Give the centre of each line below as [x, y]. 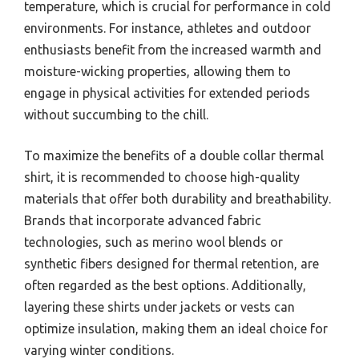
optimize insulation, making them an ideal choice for [176, 328]
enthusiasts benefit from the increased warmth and [173, 49]
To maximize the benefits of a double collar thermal [174, 155]
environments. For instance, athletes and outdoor [167, 28]
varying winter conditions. [99, 350]
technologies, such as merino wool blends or [153, 242]
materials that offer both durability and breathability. [177, 198]
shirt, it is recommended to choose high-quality [162, 177]
